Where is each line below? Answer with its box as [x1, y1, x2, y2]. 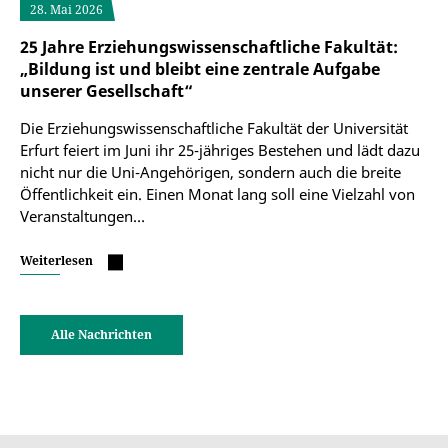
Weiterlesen [20, 252, 93, 269]
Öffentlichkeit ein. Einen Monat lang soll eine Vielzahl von [20, 184, 415, 204]
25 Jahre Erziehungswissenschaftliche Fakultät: [20, 36, 398, 58]
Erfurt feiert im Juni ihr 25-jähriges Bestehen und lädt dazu [20, 140, 420, 160]
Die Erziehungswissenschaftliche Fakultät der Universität [20, 118, 408, 138]
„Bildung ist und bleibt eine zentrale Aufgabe [20, 58, 380, 80]
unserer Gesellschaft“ [20, 80, 193, 102]
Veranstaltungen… [20, 206, 145, 226]
